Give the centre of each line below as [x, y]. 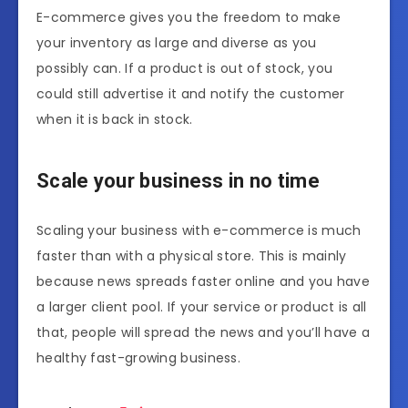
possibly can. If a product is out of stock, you [185, 69]
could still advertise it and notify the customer [191, 94]
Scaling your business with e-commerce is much [199, 231]
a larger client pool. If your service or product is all [202, 307]
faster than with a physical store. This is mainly [192, 256]
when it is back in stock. [119, 120]
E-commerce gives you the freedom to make [189, 18]
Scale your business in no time [178, 180]
